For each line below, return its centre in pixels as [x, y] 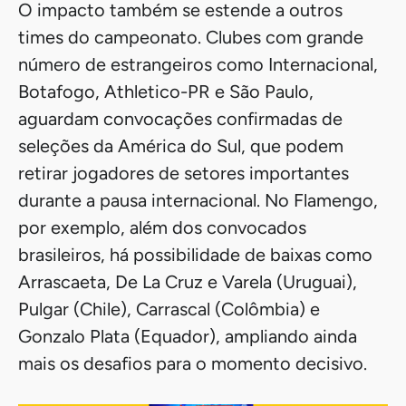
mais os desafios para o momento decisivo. [193, 364]
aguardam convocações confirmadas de [180, 119]
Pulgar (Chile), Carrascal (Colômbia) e [169, 309]
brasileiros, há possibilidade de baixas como [195, 255]
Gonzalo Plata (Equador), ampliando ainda [188, 337]
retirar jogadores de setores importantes [184, 174]
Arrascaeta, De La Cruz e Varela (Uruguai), [188, 282]
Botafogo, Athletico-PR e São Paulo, [166, 92]
